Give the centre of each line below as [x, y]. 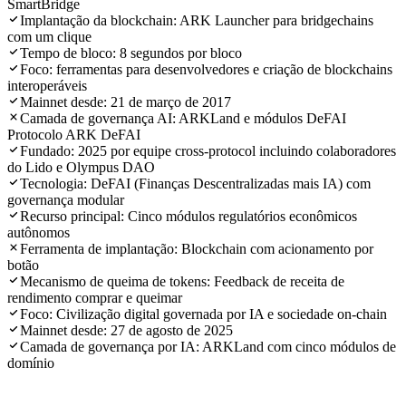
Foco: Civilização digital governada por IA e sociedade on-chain [203, 314]
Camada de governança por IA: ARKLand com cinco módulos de [208, 347]
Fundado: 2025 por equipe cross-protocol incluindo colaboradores [208, 151]
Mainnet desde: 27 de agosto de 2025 [126, 331]
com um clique [49, 37]
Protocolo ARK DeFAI [74, 135]
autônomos [39, 233]
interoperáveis [47, 86]
